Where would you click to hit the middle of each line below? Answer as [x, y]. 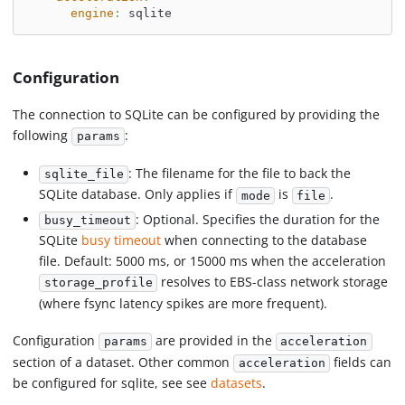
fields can [361, 362]
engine [92, 13]
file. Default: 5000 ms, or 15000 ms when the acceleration [213, 261]
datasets [237, 383]
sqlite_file [84, 174]
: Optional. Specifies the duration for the [257, 219]
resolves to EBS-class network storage [272, 282]
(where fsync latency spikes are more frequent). [184, 303]
